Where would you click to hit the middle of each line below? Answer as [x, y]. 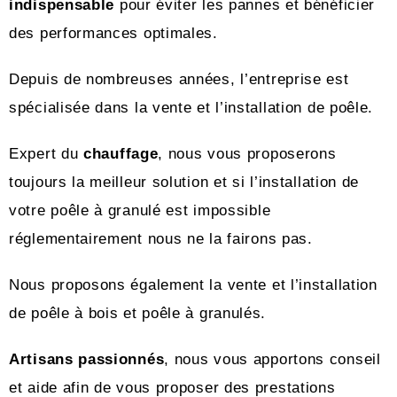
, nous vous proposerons [247, 154]
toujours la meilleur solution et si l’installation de [184, 182]
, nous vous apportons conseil [272, 359]
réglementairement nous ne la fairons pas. [161, 239]
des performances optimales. [113, 33]
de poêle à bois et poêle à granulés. [138, 313]
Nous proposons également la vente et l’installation [193, 285]
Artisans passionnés [87, 359]
